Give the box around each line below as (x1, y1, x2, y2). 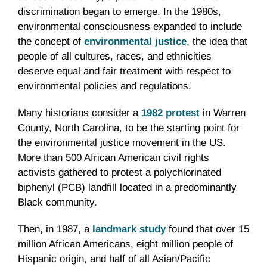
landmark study (92, 223, 166, 235)
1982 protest (141, 107, 200, 119)
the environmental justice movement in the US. (18, 137, 226, 149)
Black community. (18, 197, 97, 209)
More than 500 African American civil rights (18, 152, 209, 164)
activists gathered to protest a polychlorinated (18, 167, 221, 179)
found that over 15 (166, 223, 249, 235)
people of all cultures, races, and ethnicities (18, 51, 212, 63)
